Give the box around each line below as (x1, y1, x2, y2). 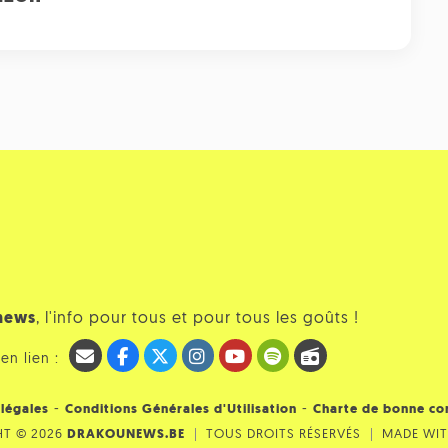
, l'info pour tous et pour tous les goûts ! (36, 311, 359, 328)
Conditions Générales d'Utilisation (65, 403, 297, 417)
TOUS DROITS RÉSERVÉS (206, 428, 361, 442)
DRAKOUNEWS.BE (67, 428, 185, 442)
